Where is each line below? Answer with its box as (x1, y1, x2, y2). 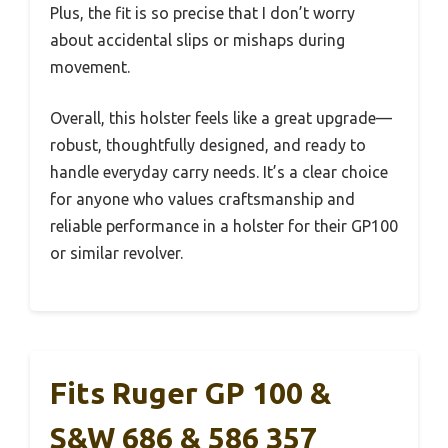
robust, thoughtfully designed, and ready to (50, 136, 366, 154)
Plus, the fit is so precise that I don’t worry (50, 4, 355, 22)
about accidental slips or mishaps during (50, 31, 345, 49)
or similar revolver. (50, 244, 183, 262)
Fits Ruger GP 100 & (50, 376, 331, 410)
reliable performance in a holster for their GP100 (50, 217, 398, 235)
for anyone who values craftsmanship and (50, 190, 355, 208)
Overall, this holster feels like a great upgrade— (50, 109, 392, 127)
